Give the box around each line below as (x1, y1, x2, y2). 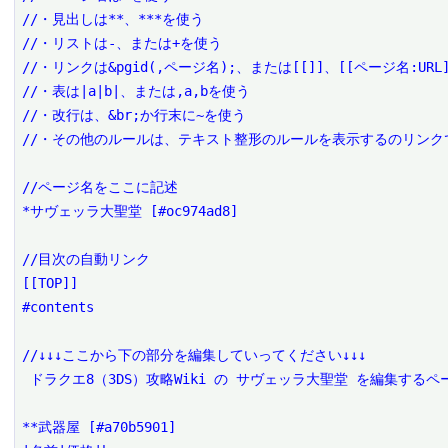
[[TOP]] (22, 274, 79, 291)
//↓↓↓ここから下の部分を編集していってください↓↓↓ (22, 346, 367, 363)
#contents (22, 298, 95, 315)
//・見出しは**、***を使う (22, 10, 205, 27)
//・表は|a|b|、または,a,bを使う (22, 82, 251, 99)
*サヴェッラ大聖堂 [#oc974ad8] (22, 202, 239, 219)
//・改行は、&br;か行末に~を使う (22, 106, 247, 123)
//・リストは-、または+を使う (22, 34, 223, 51)
